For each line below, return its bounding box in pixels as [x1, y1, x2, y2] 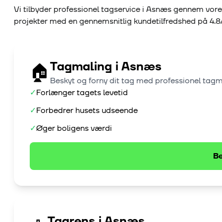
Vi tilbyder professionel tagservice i [14, 4, 146, 15]
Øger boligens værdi [36, 123, 112, 134]
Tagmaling [50, 59, 112, 75]
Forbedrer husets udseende [36, 105, 138, 116]
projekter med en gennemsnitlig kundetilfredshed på [14, 16, 210, 27]
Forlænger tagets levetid [36, 87, 128, 99]
